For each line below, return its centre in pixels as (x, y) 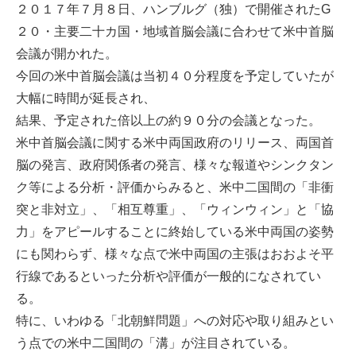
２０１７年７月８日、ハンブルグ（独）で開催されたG (173, 9)
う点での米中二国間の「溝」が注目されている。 (156, 343)
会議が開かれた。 (67, 54)
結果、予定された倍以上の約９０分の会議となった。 (168, 120)
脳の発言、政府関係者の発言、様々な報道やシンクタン (175, 165)
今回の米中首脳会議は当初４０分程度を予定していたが (175, 76)
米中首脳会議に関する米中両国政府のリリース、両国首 (175, 143)
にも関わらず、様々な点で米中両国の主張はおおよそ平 (175, 254)
